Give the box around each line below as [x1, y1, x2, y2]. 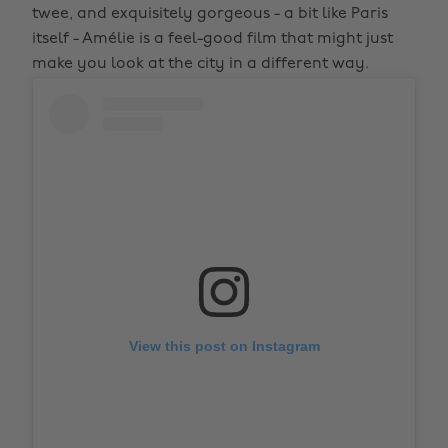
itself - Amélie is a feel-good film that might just [32, 31, 393, 47]
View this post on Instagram [128, 338, 320, 354]
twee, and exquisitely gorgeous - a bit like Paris [32, 6, 388, 22]
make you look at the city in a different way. [32, 56, 369, 72]
